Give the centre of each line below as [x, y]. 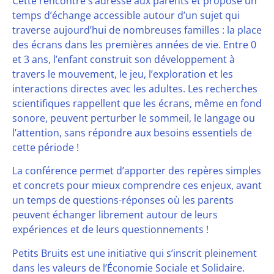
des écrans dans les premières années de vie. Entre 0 [134, 44]
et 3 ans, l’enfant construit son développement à [124, 59]
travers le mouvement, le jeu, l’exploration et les [123, 74]
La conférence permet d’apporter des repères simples [137, 171]
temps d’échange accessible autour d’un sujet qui [126, 15]
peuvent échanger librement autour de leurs [115, 215]
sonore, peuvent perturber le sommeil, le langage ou [134, 118]
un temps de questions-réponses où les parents [123, 200]
